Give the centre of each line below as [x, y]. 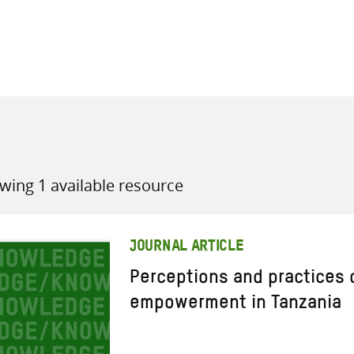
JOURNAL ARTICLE [187, 248]
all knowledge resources [249, 107]
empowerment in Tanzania [235, 306]
